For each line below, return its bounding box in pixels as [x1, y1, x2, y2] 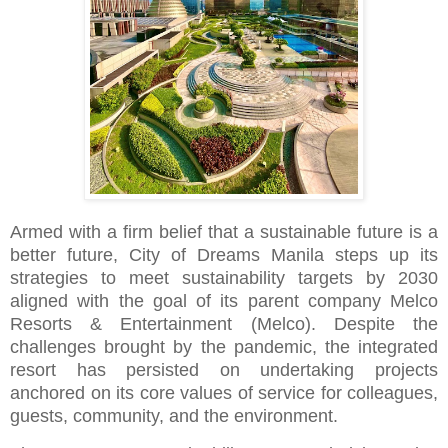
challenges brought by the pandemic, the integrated [10, 336, 438, 357]
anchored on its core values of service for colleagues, [10, 382, 438, 403]
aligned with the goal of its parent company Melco [10, 290, 438, 311]
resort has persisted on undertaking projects [10, 359, 438, 380]
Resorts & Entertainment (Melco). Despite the [10, 313, 438, 334]
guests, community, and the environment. [10, 405, 338, 426]
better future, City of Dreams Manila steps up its [10, 244, 438, 265]
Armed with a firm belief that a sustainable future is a [10, 221, 438, 242]
